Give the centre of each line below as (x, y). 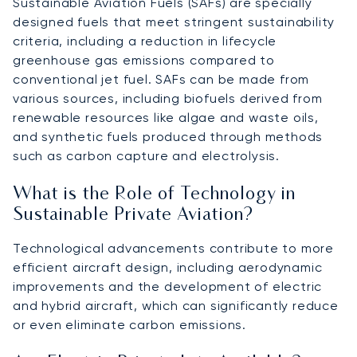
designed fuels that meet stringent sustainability (174, 22)
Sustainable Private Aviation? (133, 215)
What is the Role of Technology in (154, 194)
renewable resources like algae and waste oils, (166, 117)
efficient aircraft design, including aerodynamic (168, 267)
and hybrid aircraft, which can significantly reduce (176, 305)
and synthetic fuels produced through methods (168, 136)
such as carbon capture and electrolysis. (146, 155)
